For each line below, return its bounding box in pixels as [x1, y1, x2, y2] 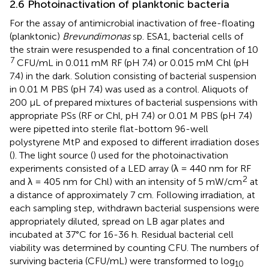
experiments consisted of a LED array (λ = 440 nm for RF [10, 163, 251, 175]
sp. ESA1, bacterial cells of [130, 31, 243, 43]
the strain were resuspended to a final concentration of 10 [10, 44, 258, 56]
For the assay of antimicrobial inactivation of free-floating [10, 17, 255, 29]
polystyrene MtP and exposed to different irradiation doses [10, 136, 259, 148]
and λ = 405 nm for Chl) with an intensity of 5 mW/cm [10, 176, 242, 188]
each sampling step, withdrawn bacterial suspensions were [10, 202, 259, 214]
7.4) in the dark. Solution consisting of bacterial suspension [10, 70, 256, 82]
